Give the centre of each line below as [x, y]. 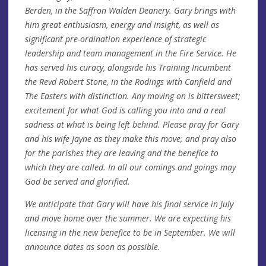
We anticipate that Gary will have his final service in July [129, 204]
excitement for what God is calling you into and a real [125, 110]
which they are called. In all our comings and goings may [130, 167]
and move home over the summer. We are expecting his [128, 218]
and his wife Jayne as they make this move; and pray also [131, 138]
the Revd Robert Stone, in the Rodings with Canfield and [128, 81]
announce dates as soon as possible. [93, 246]
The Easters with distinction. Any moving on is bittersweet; [133, 96]
